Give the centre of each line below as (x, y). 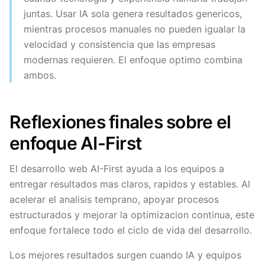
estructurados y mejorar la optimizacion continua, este (132, 215)
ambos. (40, 75)
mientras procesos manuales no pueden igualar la (135, 29)
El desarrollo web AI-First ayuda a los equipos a (117, 169)
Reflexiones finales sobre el (120, 122)
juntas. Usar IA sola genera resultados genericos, (133, 14)
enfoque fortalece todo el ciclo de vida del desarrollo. (131, 230)
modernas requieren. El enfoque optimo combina (133, 60)
